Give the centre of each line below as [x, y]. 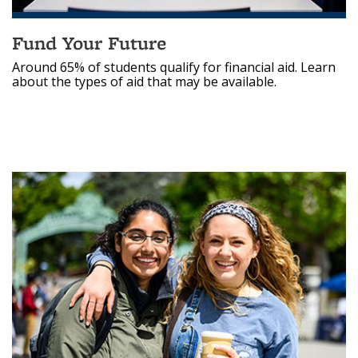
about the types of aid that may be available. [144, 81]
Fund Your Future [89, 42]
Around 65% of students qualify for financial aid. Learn [174, 67]
